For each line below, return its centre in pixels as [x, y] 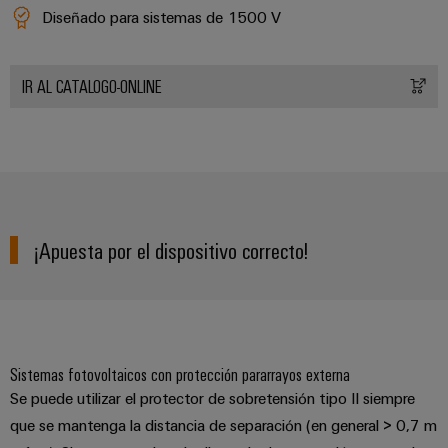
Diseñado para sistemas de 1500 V [161, 16]
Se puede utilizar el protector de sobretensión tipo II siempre [212, 397]
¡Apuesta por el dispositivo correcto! [171, 249]
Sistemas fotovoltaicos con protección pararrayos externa [180, 373]
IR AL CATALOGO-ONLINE [92, 85]
